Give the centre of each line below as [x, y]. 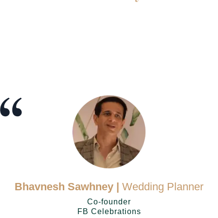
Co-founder [109, 201]
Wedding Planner [161, 186]
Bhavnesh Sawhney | [67, 186]
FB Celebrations [109, 211]
